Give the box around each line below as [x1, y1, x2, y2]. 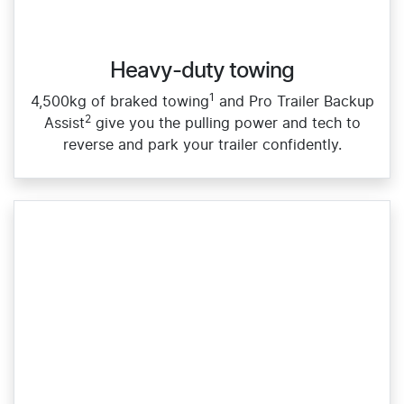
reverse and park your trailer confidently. [62, 138, 342, 153]
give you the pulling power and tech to [90, 116, 361, 132]
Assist [43, 116, 85, 132]
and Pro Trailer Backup [214, 95, 374, 110]
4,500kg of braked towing [30, 95, 209, 110]
